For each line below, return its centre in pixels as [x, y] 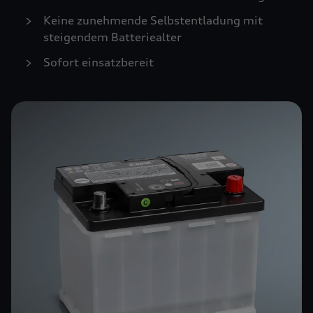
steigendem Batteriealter [112, 37]
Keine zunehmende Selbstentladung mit [153, 20]
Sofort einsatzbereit [99, 62]
